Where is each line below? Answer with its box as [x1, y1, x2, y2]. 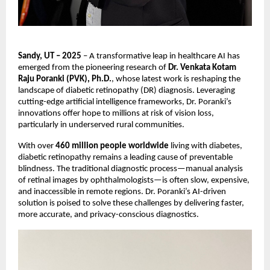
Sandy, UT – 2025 [18, 51, 81, 61]
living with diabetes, [169, 141, 242, 151]
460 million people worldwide [55, 141, 169, 151]
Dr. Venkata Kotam [168, 63, 236, 72]
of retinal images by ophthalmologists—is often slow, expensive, [18, 175, 250, 185]
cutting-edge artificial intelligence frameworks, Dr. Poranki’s [18, 97, 231, 107]
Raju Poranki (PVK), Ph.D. [18, 74, 111, 84]
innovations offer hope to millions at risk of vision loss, [18, 108, 214, 118]
